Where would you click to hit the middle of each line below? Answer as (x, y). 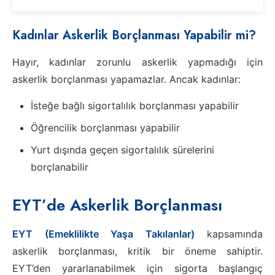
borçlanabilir (60, 167)
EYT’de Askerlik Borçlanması (117, 205)
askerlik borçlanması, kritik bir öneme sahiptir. (137, 251)
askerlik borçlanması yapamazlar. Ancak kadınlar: (126, 79)
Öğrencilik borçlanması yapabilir (105, 127)
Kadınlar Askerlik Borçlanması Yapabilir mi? (134, 35)
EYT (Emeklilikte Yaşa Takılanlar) (103, 234)
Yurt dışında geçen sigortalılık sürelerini (122, 149)
